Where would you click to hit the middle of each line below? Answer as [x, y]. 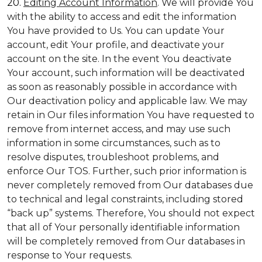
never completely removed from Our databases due [130, 185]
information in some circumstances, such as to [114, 143]
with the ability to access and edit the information [122, 17]
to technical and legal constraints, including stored [125, 199]
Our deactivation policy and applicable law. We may [127, 101]
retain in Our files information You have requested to [131, 115]
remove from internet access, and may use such [119, 129]
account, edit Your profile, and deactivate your [116, 45]
